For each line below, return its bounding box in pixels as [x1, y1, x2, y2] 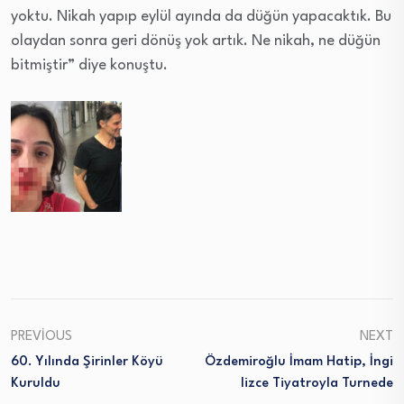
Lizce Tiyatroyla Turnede [241, 376, 393, 390]
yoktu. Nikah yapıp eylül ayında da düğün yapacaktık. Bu [11, 8, 391, 24]
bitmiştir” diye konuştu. [11, 57, 168, 73]
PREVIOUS [11, 329, 72, 344]
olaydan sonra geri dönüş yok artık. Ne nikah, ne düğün [11, 32, 381, 49]
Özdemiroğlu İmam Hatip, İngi [205, 354, 393, 369]
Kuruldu [11, 376, 60, 390]
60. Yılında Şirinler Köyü [11, 354, 163, 369]
